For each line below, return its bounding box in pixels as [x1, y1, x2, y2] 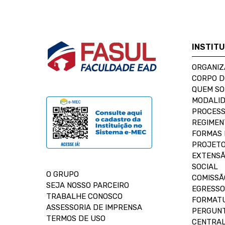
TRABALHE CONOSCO [46, 192, 123, 201]
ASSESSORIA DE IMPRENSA [46, 203, 142, 212]
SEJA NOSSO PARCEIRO [46, 181, 129, 190]
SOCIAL [192, 162, 218, 171]
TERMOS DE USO [46, 214, 105, 223]
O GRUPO [46, 170, 79, 179]
